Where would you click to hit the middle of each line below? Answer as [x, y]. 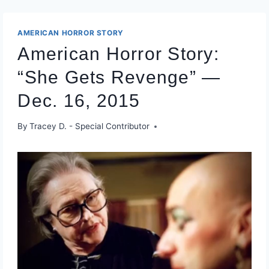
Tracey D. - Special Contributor [90, 126]
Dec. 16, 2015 [79, 100]
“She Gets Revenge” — [119, 77]
